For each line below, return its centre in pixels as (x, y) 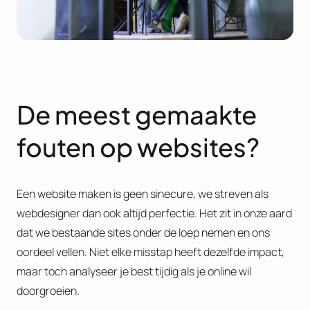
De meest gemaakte (137, 114)
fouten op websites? (138, 146)
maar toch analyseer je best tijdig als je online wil (134, 271)
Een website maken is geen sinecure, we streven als (143, 193)
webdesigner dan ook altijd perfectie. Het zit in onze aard (154, 213)
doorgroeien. (48, 290)
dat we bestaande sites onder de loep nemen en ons (143, 232)
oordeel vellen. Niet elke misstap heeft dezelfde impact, (151, 252)
